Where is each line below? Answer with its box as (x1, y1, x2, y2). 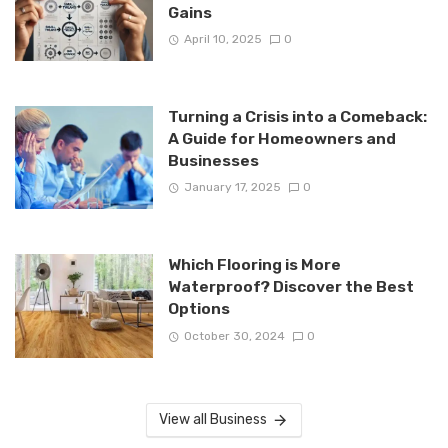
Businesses (167, 151, 259, 171)
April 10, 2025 (183, 31, 262, 46)
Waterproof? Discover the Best (167, 277, 414, 297)
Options (167, 299, 230, 319)
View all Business (158, 410, 267, 428)
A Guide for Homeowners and (167, 129, 396, 149)
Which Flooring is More (167, 255, 341, 275)
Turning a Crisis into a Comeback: (167, 107, 427, 127)
